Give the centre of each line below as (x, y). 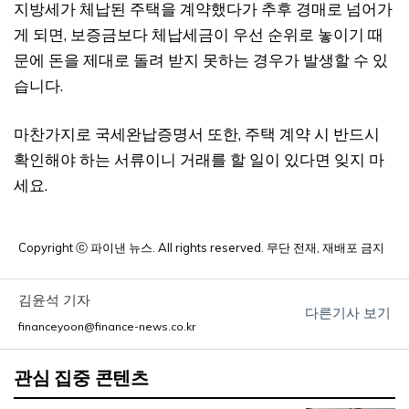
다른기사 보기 (347, 312)
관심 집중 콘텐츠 (81, 377)
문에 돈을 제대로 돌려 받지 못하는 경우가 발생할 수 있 (201, 59)
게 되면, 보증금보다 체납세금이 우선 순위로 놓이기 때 (199, 34)
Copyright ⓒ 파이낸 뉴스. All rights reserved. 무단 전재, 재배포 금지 (201, 248)
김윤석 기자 (55, 299)
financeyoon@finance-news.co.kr (107, 326)
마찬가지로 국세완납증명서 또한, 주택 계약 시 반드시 (197, 134)
